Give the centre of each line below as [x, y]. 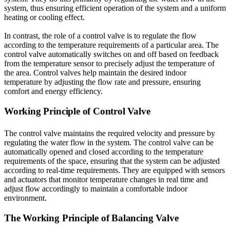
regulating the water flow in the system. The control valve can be [109, 143]
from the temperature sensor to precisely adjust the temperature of [109, 64]
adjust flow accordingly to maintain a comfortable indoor [96, 189]
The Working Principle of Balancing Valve [91, 218]
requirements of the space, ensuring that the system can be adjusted [112, 161]
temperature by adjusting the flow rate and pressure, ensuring [102, 82]
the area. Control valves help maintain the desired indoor [95, 73]
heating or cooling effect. [44, 17]
